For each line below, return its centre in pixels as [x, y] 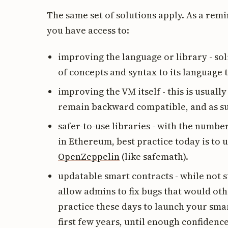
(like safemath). [154, 156]
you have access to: [88, 30]
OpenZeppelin [89, 156]
